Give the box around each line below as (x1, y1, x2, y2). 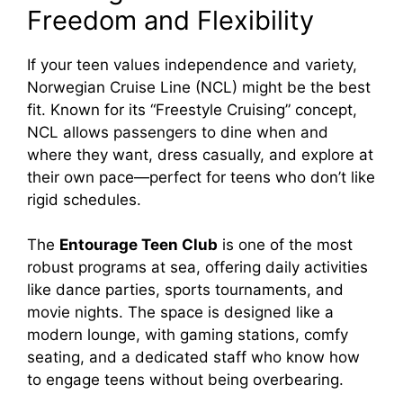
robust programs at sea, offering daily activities (27, 258, 368, 277)
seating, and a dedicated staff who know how (27, 348, 360, 367)
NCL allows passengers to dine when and (27, 122, 328, 141)
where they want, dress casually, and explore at (27, 145, 373, 164)
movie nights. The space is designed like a (27, 303, 334, 322)
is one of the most (218, 236, 353, 255)
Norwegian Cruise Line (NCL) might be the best (27, 77, 371, 96)
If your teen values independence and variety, (27, 55, 357, 74)
